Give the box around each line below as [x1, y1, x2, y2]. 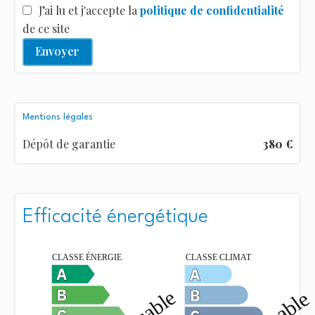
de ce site [22, 20, 70, 36]
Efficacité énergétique [22, 207, 208, 227]
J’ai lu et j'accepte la [38, 2, 140, 18]
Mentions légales [22, 112, 93, 122]
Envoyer [35, 44, 79, 59]
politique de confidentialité [139, 2, 284, 18]
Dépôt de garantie [22, 136, 115, 151]
